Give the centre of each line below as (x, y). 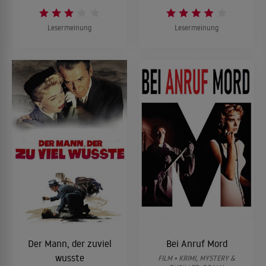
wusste (69, 257)
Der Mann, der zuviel (69, 243)
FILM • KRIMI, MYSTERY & (197, 258)
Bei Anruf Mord (197, 243)
